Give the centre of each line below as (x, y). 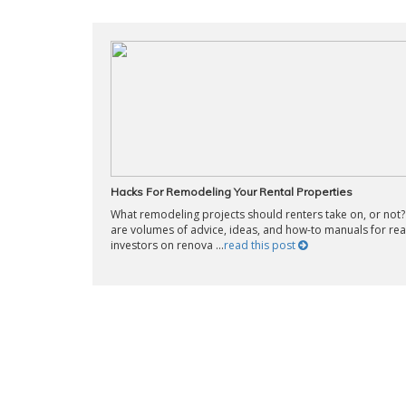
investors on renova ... (167, 245)
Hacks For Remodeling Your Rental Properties (232, 192)
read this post (261, 245)
